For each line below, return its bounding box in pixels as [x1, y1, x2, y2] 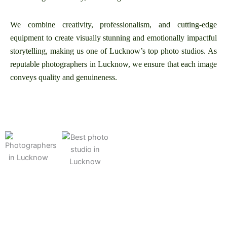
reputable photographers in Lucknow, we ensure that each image [10, 60, 217, 69]
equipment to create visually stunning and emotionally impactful [10, 33, 217, 43]
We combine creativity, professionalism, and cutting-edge [10, 20, 217, 29]
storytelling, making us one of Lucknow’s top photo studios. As [10, 47, 217, 56]
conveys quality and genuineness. [10, 73, 117, 82]
